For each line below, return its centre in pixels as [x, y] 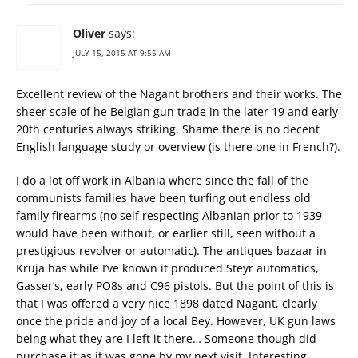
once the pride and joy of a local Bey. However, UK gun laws [176, 321]
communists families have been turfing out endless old [163, 198]
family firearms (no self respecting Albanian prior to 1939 [169, 216]
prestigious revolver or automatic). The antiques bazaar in [171, 251]
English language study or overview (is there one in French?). [178, 147]
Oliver [89, 34]
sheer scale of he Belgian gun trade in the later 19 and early [177, 112]
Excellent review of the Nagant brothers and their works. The [179, 94]
